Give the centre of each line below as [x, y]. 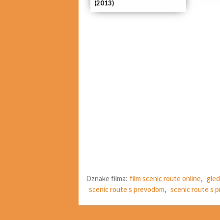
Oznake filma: [107, 178]
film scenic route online [165, 178]
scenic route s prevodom [127, 189]
